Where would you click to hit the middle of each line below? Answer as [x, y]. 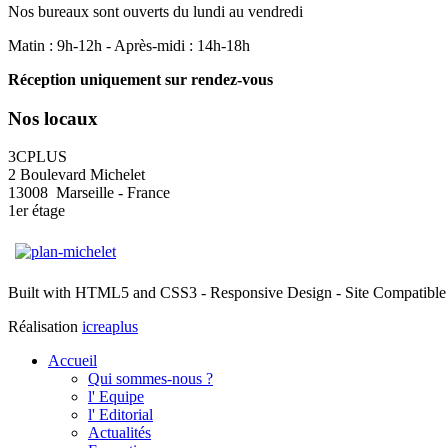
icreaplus [110, 327]
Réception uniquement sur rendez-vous [140, 80]
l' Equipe [116, 397]
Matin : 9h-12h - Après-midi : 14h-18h [129, 46]
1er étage [36, 211]
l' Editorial [120, 415]
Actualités [119, 433]
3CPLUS [37, 157]
